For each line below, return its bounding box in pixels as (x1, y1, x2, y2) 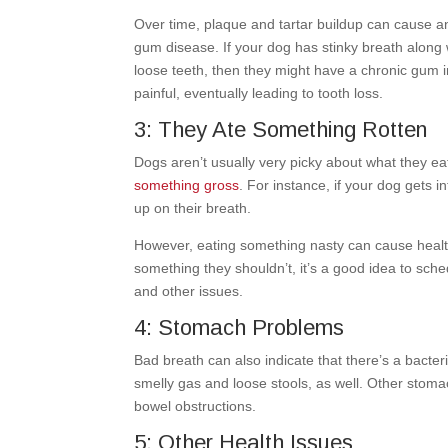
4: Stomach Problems (134, 314, 345, 340)
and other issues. (134, 282, 248, 299)
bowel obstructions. (134, 397, 261, 414)
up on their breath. (134, 199, 256, 216)
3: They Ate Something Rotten (134, 116, 428, 142)
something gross (134, 176, 240, 193)
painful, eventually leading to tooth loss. (134, 84, 388, 101)
